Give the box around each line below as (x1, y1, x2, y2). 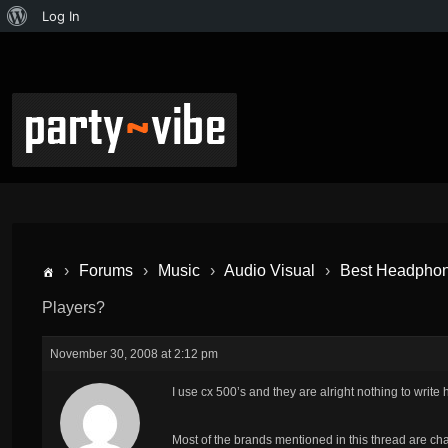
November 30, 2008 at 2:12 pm (50, 346, 218, 361)
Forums (79, 262, 133, 279)
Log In (42, 8, 80, 24)
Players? (42, 298, 105, 316)
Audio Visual (224, 262, 315, 279)
